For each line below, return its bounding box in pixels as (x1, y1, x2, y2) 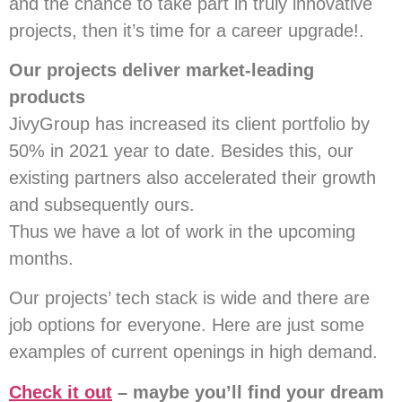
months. (9, 248, 74, 268)
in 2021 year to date (50, 140, 210, 161)
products (9, 86, 85, 107)
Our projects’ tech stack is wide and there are (9, 288, 370, 309)
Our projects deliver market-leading (9, 59, 314, 80)
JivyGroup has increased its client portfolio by (9, 113, 370, 134)
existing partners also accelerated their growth (9, 167, 376, 188)
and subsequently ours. (9, 194, 195, 214)
